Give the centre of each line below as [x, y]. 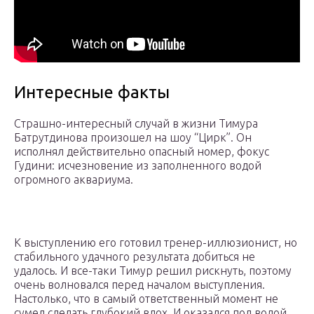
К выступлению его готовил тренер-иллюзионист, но [156, 243]
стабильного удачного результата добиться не [135, 257]
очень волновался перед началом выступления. [139, 285]
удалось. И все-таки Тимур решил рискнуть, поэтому [153, 271]
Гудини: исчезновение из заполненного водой [138, 166]
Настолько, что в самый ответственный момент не [146, 299]
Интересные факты [92, 93]
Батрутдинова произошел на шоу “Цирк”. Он [133, 138]
